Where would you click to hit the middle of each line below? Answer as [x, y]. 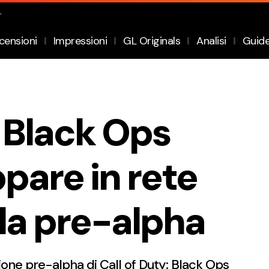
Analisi [211, 41]
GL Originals [152, 41]
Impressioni [80, 41]
